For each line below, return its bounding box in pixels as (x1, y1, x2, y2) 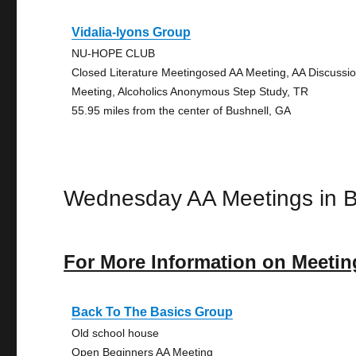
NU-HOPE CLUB (72, 47, 156, 60)
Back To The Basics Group (72, 305, 234, 319)
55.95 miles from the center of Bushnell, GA (72, 104, 292, 117)
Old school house (72, 327, 160, 339)
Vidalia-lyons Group (72, 25, 192, 39)
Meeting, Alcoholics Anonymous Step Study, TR (72, 85, 309, 98)
